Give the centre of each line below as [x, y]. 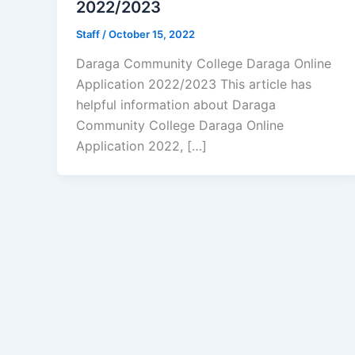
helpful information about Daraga [176, 105]
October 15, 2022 [152, 34]
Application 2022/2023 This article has [194, 84]
